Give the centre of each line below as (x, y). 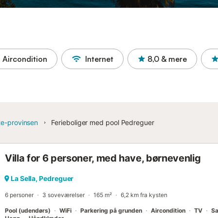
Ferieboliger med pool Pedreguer (103, 122)
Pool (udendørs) (28, 210)
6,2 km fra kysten (144, 195)
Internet (99, 59)
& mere (174, 59)
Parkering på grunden (111, 210)
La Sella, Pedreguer (42, 178)
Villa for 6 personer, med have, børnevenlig (103, 158)
